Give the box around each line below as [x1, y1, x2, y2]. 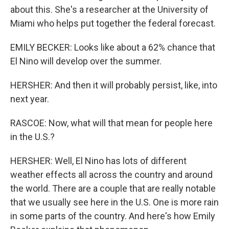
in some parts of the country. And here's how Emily [10, 211, 215, 221]
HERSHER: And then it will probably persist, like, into [10, 80, 217, 90]
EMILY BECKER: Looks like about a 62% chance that [10, 42, 215, 53]
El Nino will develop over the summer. [10, 56, 162, 66]
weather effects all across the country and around [10, 169, 213, 180]
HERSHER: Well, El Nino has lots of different [10, 155, 187, 166]
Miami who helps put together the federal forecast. [10, 18, 216, 29]
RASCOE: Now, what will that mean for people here [10, 118, 213, 128]
